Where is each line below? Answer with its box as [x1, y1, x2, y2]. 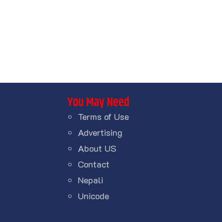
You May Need [67, 93, 129, 112]
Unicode [78, 189, 109, 202]
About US [78, 142, 116, 154]
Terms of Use [78, 110, 129, 122]
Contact [78, 158, 110, 170]
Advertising [78, 126, 122, 138]
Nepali [78, 173, 103, 186]
